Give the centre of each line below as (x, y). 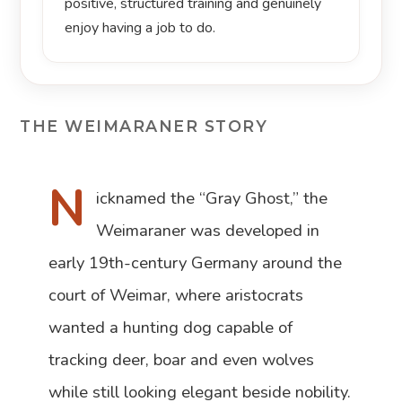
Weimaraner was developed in (208, 231)
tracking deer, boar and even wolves (182, 360)
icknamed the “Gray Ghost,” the (212, 198)
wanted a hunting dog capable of (171, 328)
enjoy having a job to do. (140, 28)
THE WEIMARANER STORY (144, 127)
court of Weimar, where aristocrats (176, 295)
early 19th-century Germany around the (196, 263)
